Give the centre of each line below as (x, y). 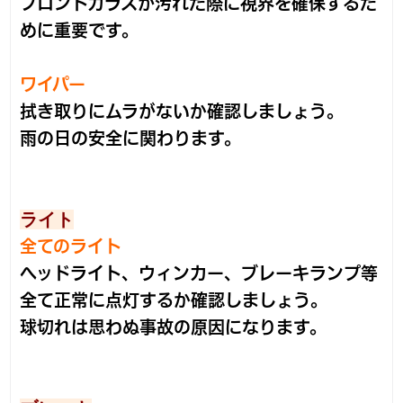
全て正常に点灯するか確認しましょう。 (174, 300)
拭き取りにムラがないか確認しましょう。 (182, 112)
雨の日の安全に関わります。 (131, 139)
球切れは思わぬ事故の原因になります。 (174, 327)
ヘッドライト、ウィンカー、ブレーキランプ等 (199, 273)
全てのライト (71, 246)
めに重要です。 (80, 31)
